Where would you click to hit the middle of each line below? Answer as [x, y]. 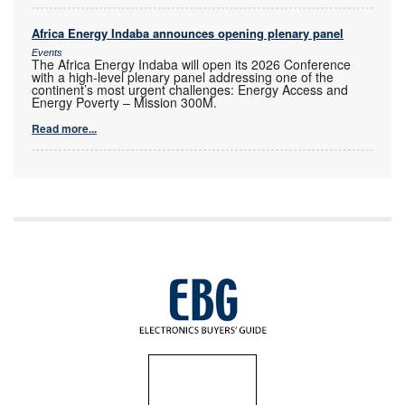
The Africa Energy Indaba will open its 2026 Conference [191, 64]
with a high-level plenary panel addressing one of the [183, 76]
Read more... [64, 128]
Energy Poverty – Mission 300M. [124, 102]
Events [47, 52]
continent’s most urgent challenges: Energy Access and [190, 89]
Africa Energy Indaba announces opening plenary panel [188, 33]
